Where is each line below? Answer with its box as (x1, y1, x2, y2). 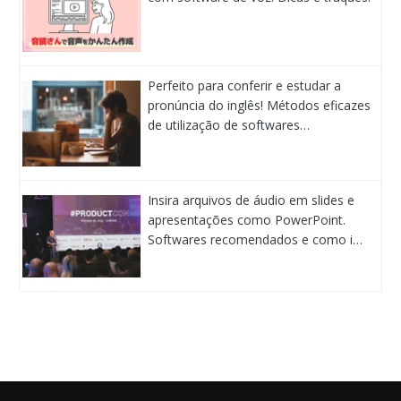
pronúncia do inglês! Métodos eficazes (148, 96, 371, 114)
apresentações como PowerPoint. (148, 210, 346, 228)
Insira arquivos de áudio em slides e (148, 191, 355, 209)
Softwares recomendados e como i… (148, 230, 363, 248)
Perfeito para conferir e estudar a (148, 76, 342, 94)
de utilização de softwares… (148, 115, 311, 133)
